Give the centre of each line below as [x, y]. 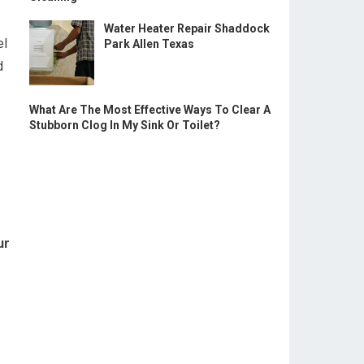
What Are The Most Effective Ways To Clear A [150, 110]
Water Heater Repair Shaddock [187, 28]
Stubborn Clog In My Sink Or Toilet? [125, 125]
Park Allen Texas [149, 44]
